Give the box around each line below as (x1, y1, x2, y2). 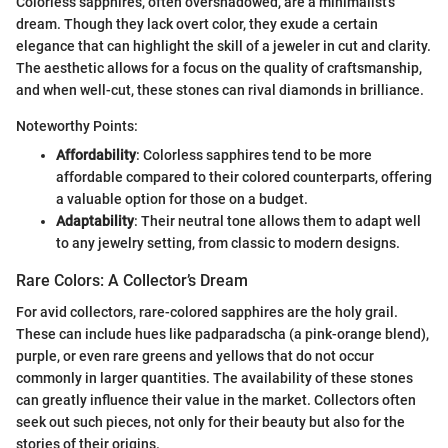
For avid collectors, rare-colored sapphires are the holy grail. (16, 303, 398, 320)
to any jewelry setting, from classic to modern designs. (56, 234, 400, 251)
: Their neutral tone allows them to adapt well (134, 212, 421, 229)
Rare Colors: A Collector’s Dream (16, 270, 248, 290)
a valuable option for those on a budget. (56, 190, 308, 207)
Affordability (56, 146, 136, 163)
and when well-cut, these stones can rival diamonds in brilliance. (16, 81, 424, 98)
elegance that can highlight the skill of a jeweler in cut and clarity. (16, 37, 431, 54)
